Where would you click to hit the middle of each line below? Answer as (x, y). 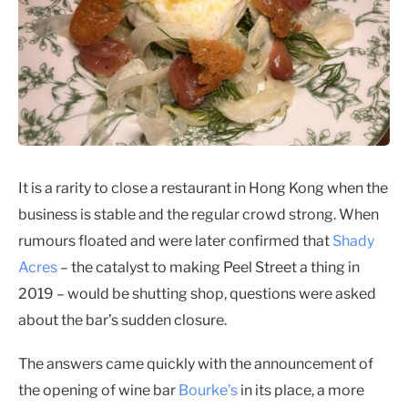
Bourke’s (208, 391)
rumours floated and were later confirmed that (175, 240)
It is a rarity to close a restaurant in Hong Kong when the (203, 188)
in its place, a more (301, 391)
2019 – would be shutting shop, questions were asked (197, 293)
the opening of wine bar (98, 391)
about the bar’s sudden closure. (122, 320)
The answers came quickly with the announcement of (196, 364)
